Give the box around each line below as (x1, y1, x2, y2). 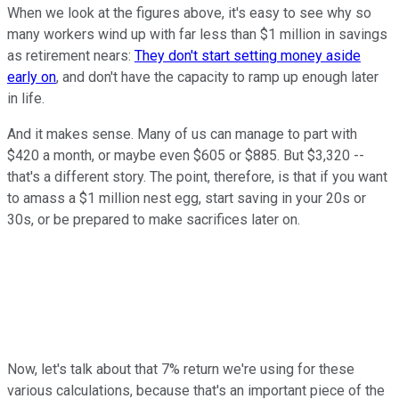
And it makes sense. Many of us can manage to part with (7, 125, 357, 142)
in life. (7, 89, 45, 107)
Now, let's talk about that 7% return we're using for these (7, 360, 354, 378)
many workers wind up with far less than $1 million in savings (7, 25, 387, 43)
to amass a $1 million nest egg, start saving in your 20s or (7, 189, 366, 207)
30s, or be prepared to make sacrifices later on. (7, 210, 300, 228)
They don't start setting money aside (134, 46, 361, 64)
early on (7, 68, 56, 85)
